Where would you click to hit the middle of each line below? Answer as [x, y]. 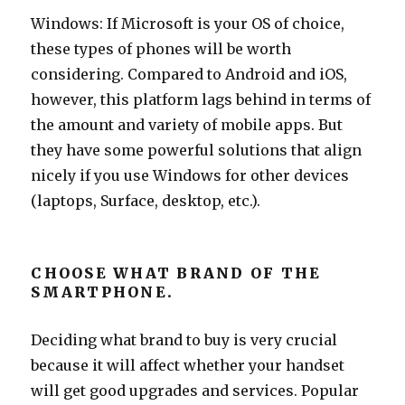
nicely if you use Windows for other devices [190, 175]
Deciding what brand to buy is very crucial [184, 339]
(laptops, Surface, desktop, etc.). [146, 200]
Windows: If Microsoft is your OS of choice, [188, 23]
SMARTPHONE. [103, 292]
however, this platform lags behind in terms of [201, 99]
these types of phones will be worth [161, 48]
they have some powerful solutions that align [197, 150]
